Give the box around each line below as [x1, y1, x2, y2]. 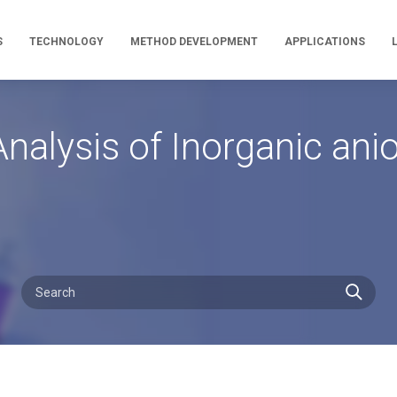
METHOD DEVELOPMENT [130, 35, 258, 48]
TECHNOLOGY [29, 35, 104, 48]
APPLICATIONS [284, 35, 365, 48]
